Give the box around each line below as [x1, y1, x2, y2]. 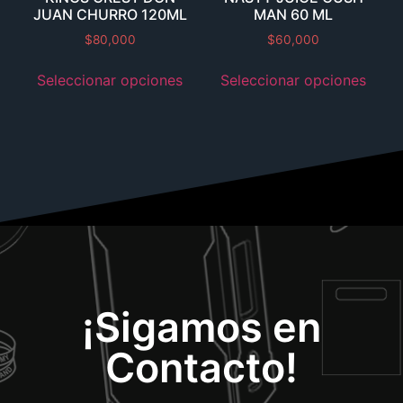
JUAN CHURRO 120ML [32, 5, 187, 24]
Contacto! [105, 342, 298, 392]
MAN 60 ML [254, 5, 333, 24]
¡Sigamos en [82, 301, 321, 352]
